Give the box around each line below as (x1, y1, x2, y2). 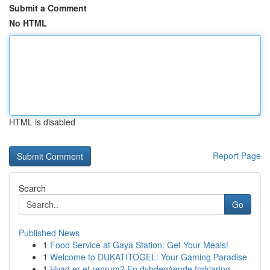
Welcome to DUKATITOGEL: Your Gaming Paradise (50, 251, 247, 263)
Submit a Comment (9, 2, 87, 14)
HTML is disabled (9, 116, 75, 128)
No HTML (9, 17, 47, 29)
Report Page (213, 149, 261, 162)
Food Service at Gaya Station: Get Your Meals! (50, 239, 228, 251)
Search (19, 182, 46, 194)
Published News (19, 227, 80, 239)
